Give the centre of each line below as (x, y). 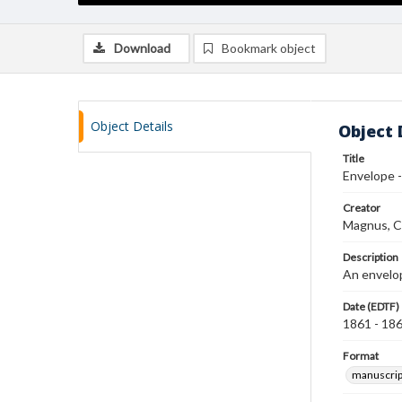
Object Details (132, 126)
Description (371, 257)
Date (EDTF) (371, 306)
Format (361, 356)
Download (142, 48)
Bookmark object (269, 48)
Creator (362, 208)
